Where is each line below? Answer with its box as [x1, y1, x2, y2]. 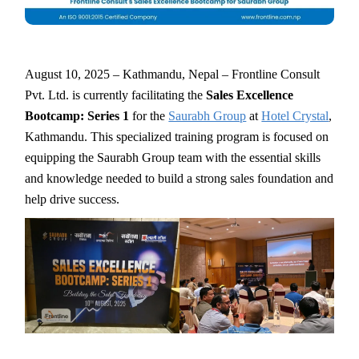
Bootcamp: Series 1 [25, 108, 130, 123]
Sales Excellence [206, 87, 294, 102]
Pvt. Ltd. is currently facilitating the [25, 87, 207, 102]
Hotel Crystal [261, 108, 329, 123]
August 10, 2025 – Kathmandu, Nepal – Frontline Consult [25, 67, 321, 81]
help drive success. [25, 192, 120, 206]
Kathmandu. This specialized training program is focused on [25, 129, 329, 143]
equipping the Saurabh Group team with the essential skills [25, 150, 321, 164]
